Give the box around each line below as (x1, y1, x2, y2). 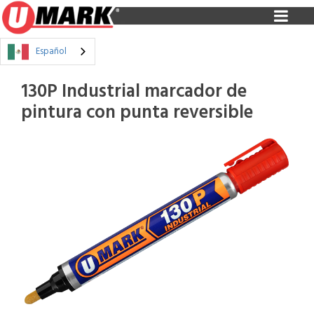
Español (36, 43, 67, 59)
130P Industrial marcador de (21, 77, 247, 107)
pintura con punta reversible (21, 98, 253, 128)
